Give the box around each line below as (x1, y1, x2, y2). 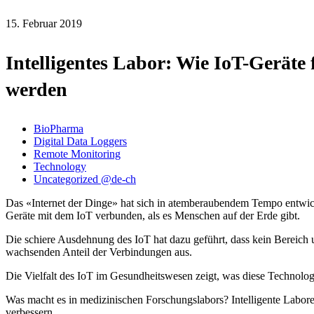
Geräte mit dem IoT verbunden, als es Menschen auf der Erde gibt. (6, 210, 300, 222)
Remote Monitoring (34, 148, 121, 161)
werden (6, 78, 67, 101)
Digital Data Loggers (34, 135, 127, 148)
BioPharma (34, 123, 83, 135)
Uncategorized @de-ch (34, 173, 136, 186)
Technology (34, 161, 86, 173)
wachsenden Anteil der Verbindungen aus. (6, 246, 192, 259)
